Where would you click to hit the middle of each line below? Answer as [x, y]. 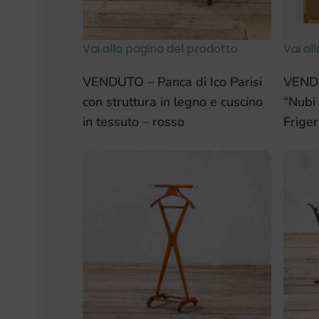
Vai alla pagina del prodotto [160, 48]
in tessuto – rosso [133, 121]
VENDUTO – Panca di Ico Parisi [172, 82]
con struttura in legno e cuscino [172, 101]
